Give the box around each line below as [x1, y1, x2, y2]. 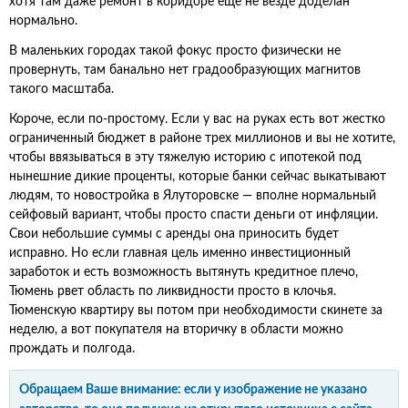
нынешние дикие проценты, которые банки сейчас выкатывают [9, 170, 386, 183]
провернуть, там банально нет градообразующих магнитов [9, 64, 361, 76]
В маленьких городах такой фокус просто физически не [9, 45, 341, 57]
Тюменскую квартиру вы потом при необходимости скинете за [9, 304, 382, 317]
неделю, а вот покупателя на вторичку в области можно [9, 323, 343, 336]
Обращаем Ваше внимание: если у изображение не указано [19, 383, 367, 396]
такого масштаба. [9, 83, 114, 96]
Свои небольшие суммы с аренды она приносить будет [9, 228, 339, 240]
